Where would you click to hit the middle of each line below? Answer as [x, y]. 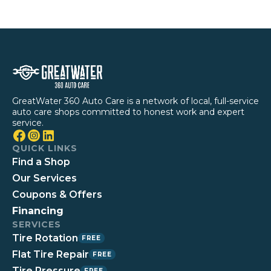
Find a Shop [41, 162]
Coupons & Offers [57, 194]
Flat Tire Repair [51, 254]
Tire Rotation [45, 238]
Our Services [44, 178]
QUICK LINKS [45, 148]
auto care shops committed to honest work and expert [128, 112]
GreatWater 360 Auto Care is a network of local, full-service [135, 101]
